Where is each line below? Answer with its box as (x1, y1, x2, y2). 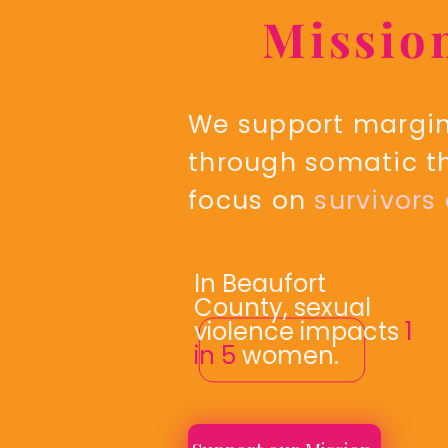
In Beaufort (194, 267, 326, 300)
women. (236, 339, 345, 372)
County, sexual (194, 291, 371, 324)
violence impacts (194, 315, 405, 348)
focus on (188, 183, 315, 218)
